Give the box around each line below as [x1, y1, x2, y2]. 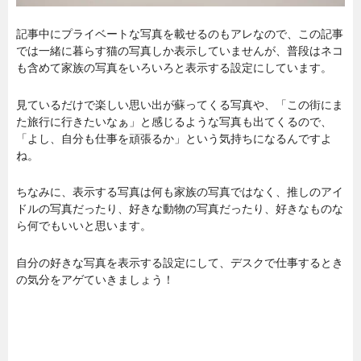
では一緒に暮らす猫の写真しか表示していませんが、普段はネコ [16, 44, 343, 58]
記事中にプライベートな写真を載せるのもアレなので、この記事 [16, 27, 343, 41]
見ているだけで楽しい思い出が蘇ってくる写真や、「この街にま [16, 98, 343, 111]
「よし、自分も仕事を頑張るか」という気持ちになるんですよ [16, 131, 332, 145]
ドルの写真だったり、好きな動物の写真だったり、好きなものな [16, 202, 343, 216]
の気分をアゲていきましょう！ [16, 272, 174, 286]
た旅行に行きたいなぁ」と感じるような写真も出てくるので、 [16, 114, 332, 128]
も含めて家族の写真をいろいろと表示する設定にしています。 [16, 61, 332, 75]
